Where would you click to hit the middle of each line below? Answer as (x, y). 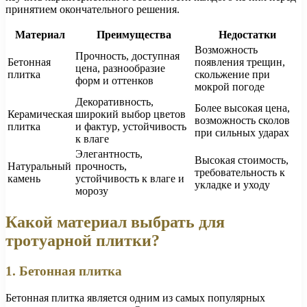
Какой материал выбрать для (115, 222)
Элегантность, (109, 154)
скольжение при (232, 75)
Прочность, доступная (127, 56)
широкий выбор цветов (131, 114)
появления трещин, (240, 62)
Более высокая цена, (242, 108)
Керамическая (40, 114)
